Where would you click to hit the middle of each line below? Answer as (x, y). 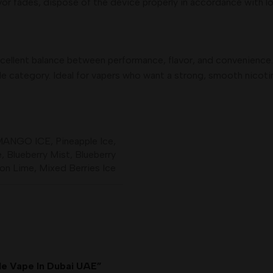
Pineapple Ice (84, 141)
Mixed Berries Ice (77, 168)
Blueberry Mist (38, 154)
